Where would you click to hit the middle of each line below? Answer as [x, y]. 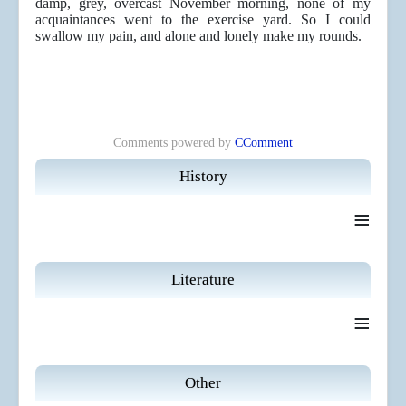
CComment [264, 143]
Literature [203, 280]
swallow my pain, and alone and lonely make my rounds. [198, 36]
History [203, 177]
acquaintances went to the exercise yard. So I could [203, 20]
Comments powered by [174, 143]
